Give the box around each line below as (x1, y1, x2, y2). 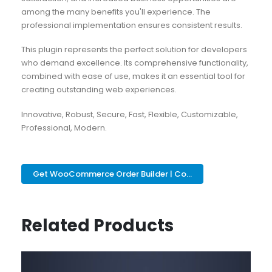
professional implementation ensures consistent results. (21, 19, 242, 31)
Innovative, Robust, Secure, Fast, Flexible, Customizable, (21, 108, 238, 120)
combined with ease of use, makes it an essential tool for (21, 70, 245, 83)
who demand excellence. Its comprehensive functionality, (21, 57, 248, 69)
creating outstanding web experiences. (21, 84, 177, 96)
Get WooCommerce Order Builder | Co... (33, 168, 192, 180)
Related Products (21, 213, 174, 237)
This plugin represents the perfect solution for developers (21, 44, 247, 56)
